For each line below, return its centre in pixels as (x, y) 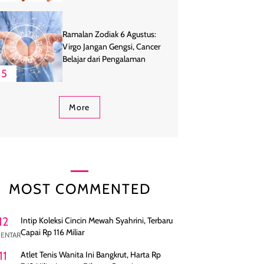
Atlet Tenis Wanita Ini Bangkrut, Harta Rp (91, 255)
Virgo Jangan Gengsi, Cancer (111, 46)
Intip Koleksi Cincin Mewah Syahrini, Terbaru (97, 221)
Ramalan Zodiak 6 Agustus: (109, 34)
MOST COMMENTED (80, 189)
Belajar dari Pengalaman (104, 59)
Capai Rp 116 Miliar (52, 232)
